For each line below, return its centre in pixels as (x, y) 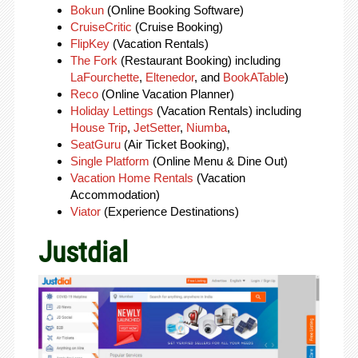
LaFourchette (104, 78)
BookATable (253, 78)
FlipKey (89, 44)
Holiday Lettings (111, 111)
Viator (85, 212)
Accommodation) (115, 195)
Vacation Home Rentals (131, 178)
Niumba (206, 128)
